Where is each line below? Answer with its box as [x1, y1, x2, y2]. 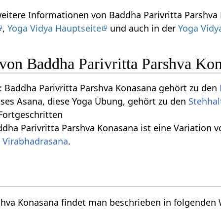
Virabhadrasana [2, 135, 69, 147]
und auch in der [108, 22, 179, 34]
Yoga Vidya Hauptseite [7, 22, 102, 34]
